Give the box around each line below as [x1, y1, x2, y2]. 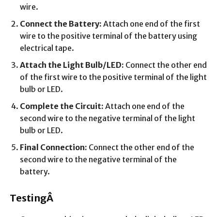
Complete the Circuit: [20, 101, 104, 111]
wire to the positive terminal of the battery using [20, 31, 197, 41]
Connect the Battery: [20, 18, 102, 29]
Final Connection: [20, 142, 87, 152]
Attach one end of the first [102, 18, 200, 29]
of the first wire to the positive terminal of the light [20, 72, 207, 82]
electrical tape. [20, 43, 74, 53]
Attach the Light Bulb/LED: [20, 60, 124, 70]
